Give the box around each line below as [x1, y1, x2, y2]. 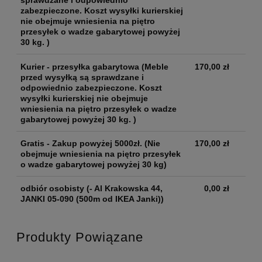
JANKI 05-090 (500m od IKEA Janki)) [20, 194, 164, 204]
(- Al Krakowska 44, [84, 184, 163, 194]
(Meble [139, 61, 168, 71]
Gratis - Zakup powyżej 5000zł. [20, 139, 144, 149]
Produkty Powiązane [16, 229, 143, 244]
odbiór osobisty [20, 184, 84, 194]
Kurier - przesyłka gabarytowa [20, 61, 139, 71]
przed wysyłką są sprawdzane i [20, 72, 144, 82]
